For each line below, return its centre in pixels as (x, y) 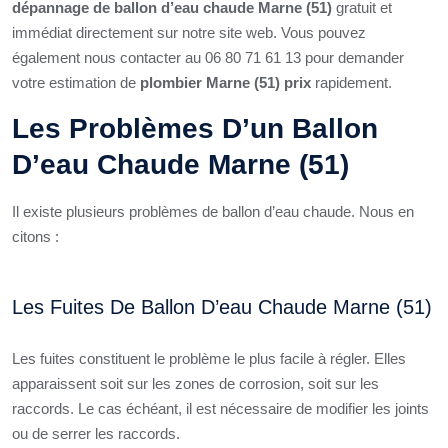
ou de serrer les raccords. (98, 433)
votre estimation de (76, 82)
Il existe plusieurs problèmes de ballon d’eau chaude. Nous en (213, 211)
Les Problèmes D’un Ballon (195, 128)
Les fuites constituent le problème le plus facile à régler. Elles (209, 358)
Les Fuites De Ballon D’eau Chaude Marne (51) (222, 307)
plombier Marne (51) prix (225, 82)
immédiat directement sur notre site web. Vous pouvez (189, 32)
